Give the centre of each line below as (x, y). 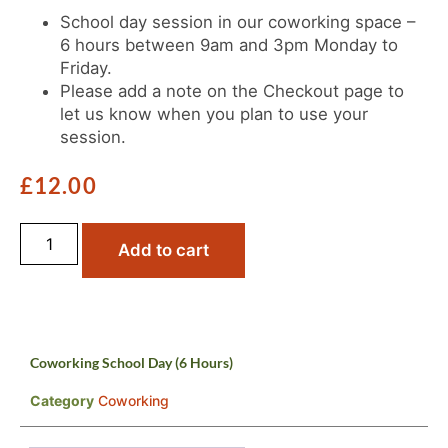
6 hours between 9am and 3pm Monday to (229, 45)
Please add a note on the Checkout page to (232, 91)
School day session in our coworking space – (237, 22)
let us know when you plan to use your (214, 114)
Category (62, 400)
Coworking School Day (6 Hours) (131, 362)
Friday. (86, 68)
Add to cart (164, 250)
